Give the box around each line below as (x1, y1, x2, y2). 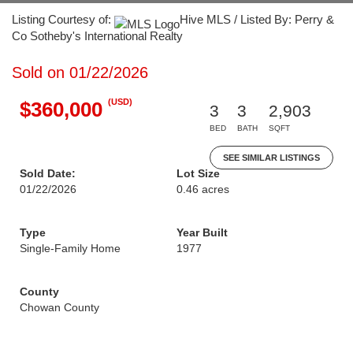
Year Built (176, 226, 228, 239)
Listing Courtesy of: (12, 13, 114, 26)
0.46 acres (176, 183, 229, 195)
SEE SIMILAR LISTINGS (223, 153, 320, 162)
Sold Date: (20, 167, 76, 180)
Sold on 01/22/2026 (12, 64, 148, 81)
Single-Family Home (20, 242, 121, 255)
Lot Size (176, 167, 220, 180)
